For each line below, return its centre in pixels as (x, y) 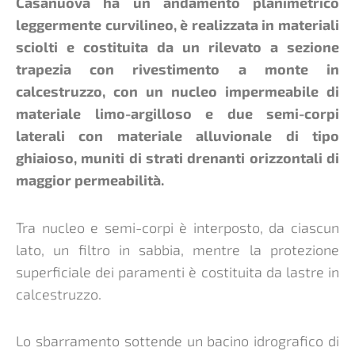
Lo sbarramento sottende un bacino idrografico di (177, 341)
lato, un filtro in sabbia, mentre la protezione (177, 249)
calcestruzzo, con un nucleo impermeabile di (177, 92)
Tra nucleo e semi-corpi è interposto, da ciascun (177, 227)
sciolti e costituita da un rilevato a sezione (177, 47)
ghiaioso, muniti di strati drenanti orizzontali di (177, 158)
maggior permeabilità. (90, 180)
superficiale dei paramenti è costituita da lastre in (177, 271)
